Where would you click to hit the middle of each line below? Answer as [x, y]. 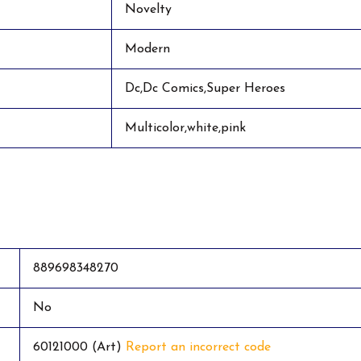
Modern [147, 49]
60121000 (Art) [79, 348]
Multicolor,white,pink [185, 128]
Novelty [148, 9]
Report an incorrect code [198, 348]
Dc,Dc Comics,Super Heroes [205, 88]
